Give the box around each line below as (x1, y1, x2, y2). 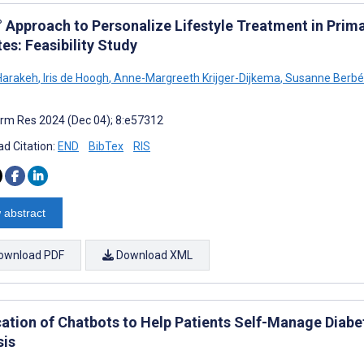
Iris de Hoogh (41, 71, 109, 84)
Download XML (114, 248, 193, 262)
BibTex (89, 139, 123, 153)
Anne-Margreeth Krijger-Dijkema (111, 71, 280, 84)
